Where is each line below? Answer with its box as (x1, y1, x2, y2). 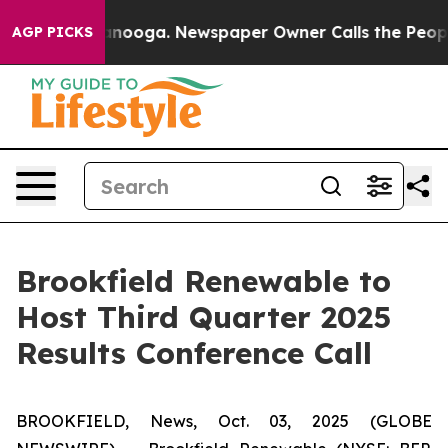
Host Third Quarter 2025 (16, 298, 391, 336)
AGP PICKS (12, 23, 93, 41)
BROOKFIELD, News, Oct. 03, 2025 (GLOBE (16, 411, 432, 431)
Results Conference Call (16, 334, 372, 372)
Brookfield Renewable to (16, 262, 391, 300)
